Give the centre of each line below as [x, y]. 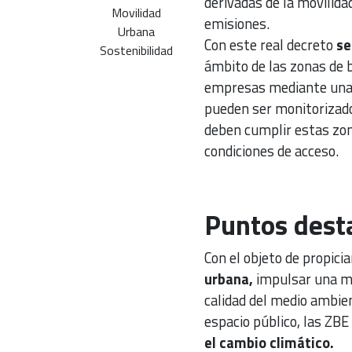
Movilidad [136, 13]
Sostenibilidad [136, 51]
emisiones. [236, 24]
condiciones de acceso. [271, 151]
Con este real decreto [268, 45]
